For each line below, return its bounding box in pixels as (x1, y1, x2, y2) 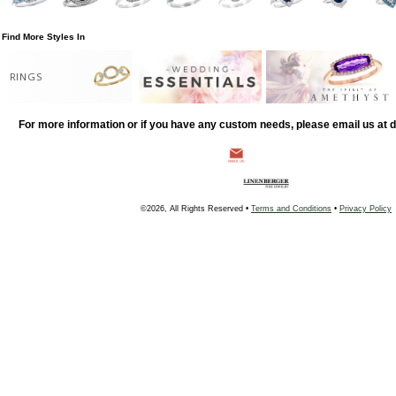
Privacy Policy (339, 204, 392, 214)
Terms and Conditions (251, 204, 331, 214)
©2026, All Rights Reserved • (141, 204, 251, 214)
